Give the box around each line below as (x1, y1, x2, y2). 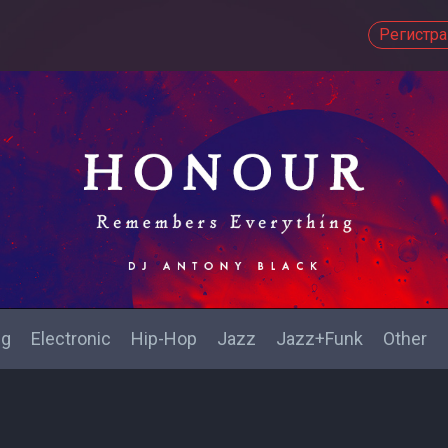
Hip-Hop (131, 328, 197, 349)
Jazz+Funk (276, 328, 363, 349)
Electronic (31, 328, 111, 349)
